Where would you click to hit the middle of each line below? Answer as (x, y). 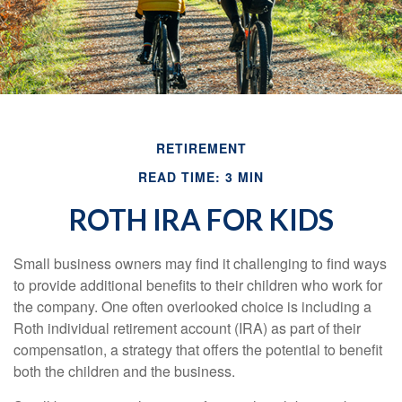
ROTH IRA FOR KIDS (201, 219)
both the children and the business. (124, 371)
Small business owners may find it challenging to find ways (200, 263)
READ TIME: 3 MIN (201, 177)
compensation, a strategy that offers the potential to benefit (198, 350)
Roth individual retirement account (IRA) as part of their (187, 328)
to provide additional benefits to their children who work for (198, 285)
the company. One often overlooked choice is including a (192, 306)
